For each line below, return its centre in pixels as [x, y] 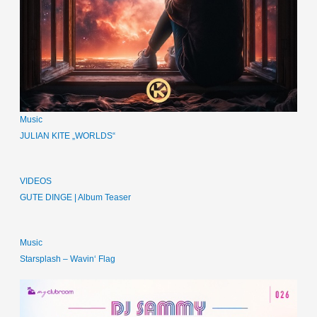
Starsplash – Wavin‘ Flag [69, 259]
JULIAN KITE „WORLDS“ [68, 136]
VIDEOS [36, 181]
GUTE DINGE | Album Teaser [76, 197]
